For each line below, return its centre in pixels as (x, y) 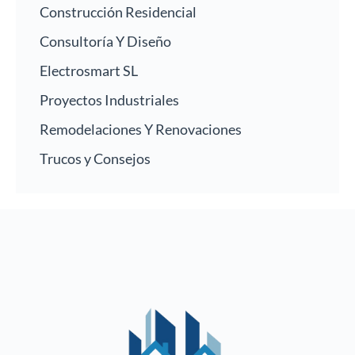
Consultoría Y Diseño (105, 42)
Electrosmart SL (89, 71)
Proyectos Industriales (109, 100)
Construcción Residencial (118, 12)
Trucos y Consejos (95, 159)
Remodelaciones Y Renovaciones (141, 130)
